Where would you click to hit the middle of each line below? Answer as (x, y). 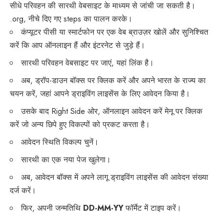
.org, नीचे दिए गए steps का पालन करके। (71, 19)
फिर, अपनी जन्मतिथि (51, 208)
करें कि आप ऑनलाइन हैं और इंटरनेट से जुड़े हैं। (77, 45)
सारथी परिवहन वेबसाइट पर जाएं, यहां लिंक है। (88, 63)
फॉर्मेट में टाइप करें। (153, 208)
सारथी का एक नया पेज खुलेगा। (66, 160)
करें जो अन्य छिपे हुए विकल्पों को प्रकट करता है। (80, 125)
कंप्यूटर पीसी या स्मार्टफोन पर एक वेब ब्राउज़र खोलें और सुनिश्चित (115, 32)
